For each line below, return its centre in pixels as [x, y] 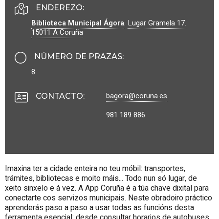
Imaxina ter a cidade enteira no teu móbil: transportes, [95, 168]
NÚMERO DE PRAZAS [78, 56]
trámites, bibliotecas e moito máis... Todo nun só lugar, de [101, 178]
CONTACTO [59, 96]
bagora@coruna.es [137, 96]
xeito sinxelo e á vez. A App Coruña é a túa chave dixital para [107, 188]
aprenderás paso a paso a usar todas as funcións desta [99, 208]
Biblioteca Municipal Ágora [78, 23]
